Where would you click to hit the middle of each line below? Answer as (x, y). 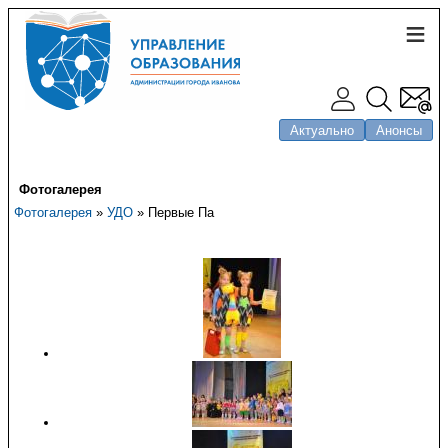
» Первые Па (173, 212)
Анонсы (399, 130)
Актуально (322, 130)
